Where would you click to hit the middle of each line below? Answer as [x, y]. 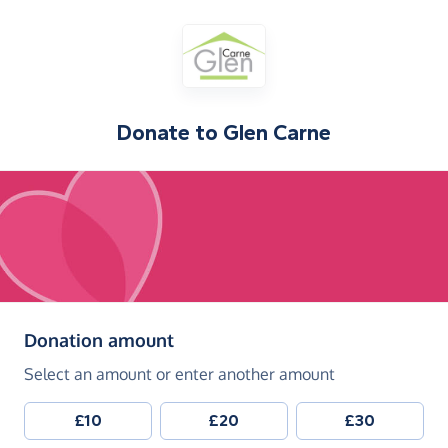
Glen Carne [277, 133]
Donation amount [99, 340]
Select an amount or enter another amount [179, 374]
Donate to [170, 133]
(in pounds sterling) [256, 339]
